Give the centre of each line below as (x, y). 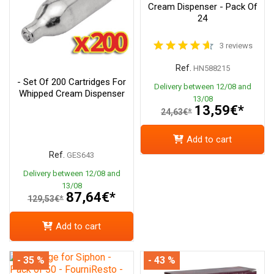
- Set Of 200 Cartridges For (72, 82)
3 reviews (236, 45)
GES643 (80, 155)
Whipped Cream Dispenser (72, 93)
